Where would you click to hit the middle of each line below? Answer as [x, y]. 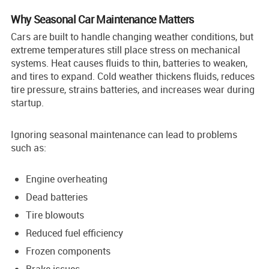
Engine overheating [67, 179]
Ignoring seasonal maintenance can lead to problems [124, 134]
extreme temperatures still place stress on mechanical [125, 50]
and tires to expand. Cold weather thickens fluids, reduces [133, 76]
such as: [29, 147]
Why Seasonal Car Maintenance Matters [103, 19]
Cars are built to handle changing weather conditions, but [132, 36]
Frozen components [68, 251]
